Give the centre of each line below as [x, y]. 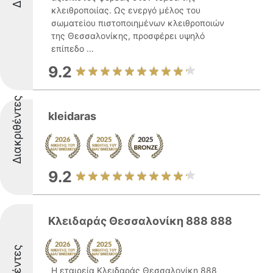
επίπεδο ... [73, 48]
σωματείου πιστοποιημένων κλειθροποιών [138, 23]
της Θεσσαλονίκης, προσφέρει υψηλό [128, 36]
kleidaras [72, 116]
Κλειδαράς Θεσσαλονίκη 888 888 [140, 221]
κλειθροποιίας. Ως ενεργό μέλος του [126, 10]
